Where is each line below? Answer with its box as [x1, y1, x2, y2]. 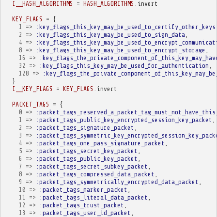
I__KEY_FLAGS [12, 85, 53, 93]
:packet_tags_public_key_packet [35, 155, 138, 162]
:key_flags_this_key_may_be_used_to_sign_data [35, 31, 185, 38]
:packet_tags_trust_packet [39, 201, 124, 209]
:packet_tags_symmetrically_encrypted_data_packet [35, 178, 199, 186]
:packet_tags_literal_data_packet [39, 193, 148, 201]
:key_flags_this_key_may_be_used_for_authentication [39, 62, 209, 69]
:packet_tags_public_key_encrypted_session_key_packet [35, 116, 212, 124]
